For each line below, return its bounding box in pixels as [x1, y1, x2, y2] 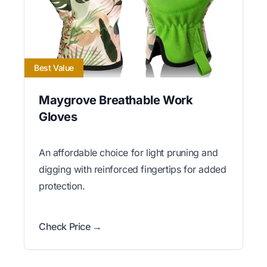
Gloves [39, 109, 77, 124]
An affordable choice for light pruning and [39, 146, 218, 159]
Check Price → [39, 220, 102, 232]
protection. [39, 179, 85, 192]
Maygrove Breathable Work [39, 92, 193, 107]
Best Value [34, 62, 74, 73]
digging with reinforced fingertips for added [39, 163, 226, 175]
